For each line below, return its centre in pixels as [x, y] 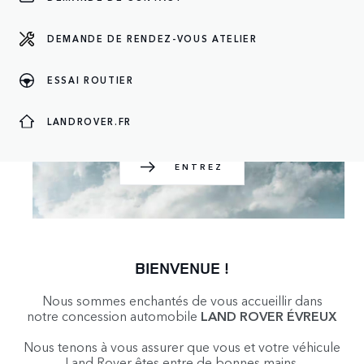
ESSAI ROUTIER [91, 80]
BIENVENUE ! [182, 268]
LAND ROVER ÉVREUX [269, 316]
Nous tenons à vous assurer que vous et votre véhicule [182, 347]
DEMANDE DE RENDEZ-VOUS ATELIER [152, 39]
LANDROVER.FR [89, 121]
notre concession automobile [114, 316]
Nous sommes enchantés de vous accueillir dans [182, 301]
